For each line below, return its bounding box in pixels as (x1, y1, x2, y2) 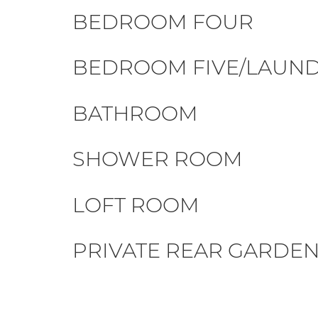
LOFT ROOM (72, 192, 199, 217)
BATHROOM (72, 100, 198, 126)
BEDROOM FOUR (72, 9, 253, 34)
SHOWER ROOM (72, 146, 243, 172)
